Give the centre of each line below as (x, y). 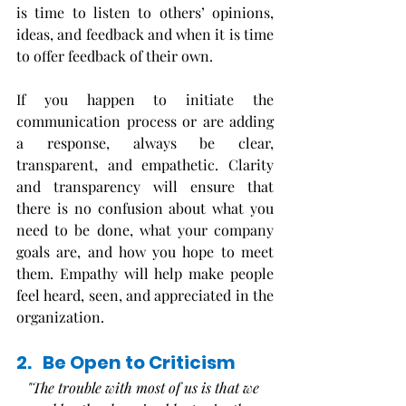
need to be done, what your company (145, 230)
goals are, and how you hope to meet (145, 252)
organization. (60, 317)
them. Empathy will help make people (145, 274)
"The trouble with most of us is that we (145, 388)
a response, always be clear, (145, 143)
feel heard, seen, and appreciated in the (145, 295)
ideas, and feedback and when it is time (145, 34)
